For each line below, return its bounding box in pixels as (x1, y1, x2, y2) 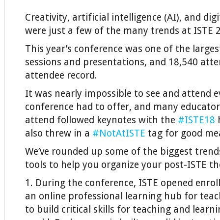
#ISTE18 (178, 114, 215, 126)
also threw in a (25, 128, 92, 139)
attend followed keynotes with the (25, 114, 178, 126)
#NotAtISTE (92, 128, 145, 139)
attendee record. (25, 70, 97, 81)
